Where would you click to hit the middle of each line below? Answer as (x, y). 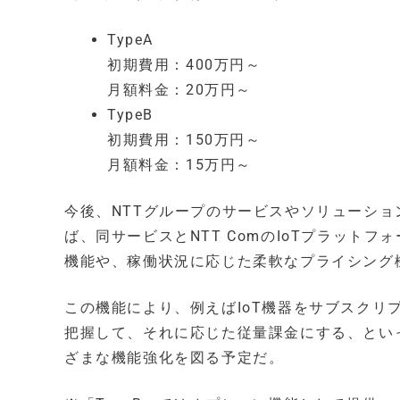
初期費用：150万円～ (184, 140)
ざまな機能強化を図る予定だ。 (175, 358)
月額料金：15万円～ (179, 165)
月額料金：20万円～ (179, 90)
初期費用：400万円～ (184, 65)
